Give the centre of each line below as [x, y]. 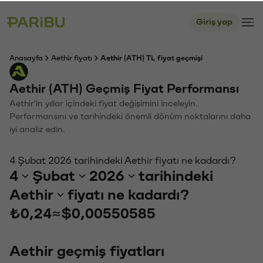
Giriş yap [214, 21]
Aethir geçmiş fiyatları [87, 250]
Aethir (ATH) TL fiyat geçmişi [151, 57]
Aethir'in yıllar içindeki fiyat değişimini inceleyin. [104, 102]
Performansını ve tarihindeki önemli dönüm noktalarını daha [130, 115]
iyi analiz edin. [37, 128]
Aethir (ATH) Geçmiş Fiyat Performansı [124, 88]
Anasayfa [26, 57]
